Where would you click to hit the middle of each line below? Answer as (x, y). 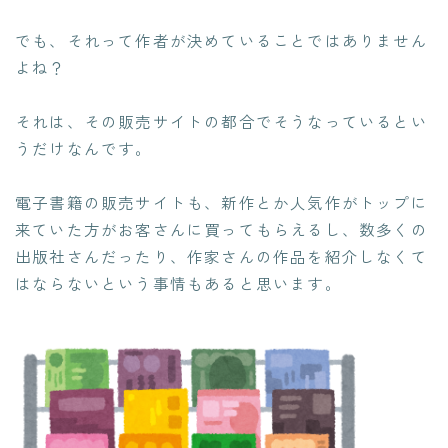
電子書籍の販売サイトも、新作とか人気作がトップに (221, 202)
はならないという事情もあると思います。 (178, 283)
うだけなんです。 (84, 148)
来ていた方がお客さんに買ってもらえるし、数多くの (221, 229)
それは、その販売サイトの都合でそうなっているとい (221, 121)
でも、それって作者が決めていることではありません (221, 40)
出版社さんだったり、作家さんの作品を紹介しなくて (221, 256)
